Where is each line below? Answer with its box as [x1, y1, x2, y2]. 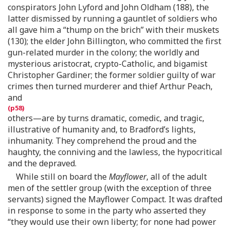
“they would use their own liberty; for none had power [8, 216, 216, 227]
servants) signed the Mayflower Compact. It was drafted [8, 194, 222, 205]
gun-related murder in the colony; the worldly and [8, 47, 199, 58]
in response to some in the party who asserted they [8, 205, 206, 216]
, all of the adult [146, 171, 207, 182]
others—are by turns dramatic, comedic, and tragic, [8, 112, 204, 124]
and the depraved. [8, 158, 76, 169]
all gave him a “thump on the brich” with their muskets [8, 24, 219, 35]
